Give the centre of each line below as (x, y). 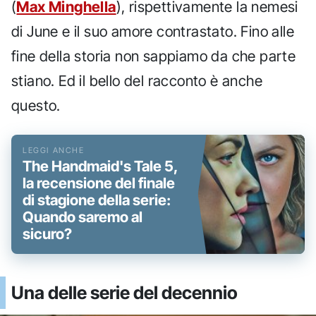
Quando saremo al (83, 217)
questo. (36, 106)
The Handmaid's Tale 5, (100, 166)
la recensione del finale (99, 183)
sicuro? (47, 234)
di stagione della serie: (97, 200)
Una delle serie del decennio (124, 293)
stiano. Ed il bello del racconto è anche (137, 81)
